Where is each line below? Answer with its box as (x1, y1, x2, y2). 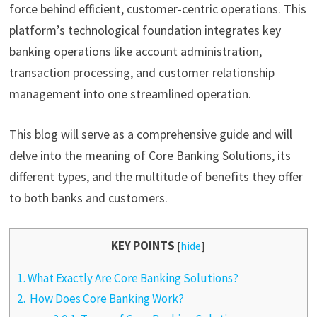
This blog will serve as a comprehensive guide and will (8, 125, 292, 142)
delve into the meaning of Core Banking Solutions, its (8, 146, 291, 163)
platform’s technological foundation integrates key (8, 21, 281, 38)
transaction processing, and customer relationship (8, 64, 275, 81)
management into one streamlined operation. (8, 85, 254, 102)
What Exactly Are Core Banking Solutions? (25, 270, 241, 286)
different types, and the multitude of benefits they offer (8, 168, 303, 185)
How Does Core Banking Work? (25, 290, 186, 306)
